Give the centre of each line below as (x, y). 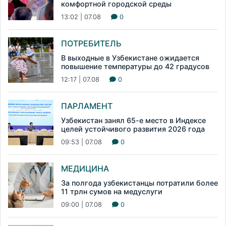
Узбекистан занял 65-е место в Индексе (133, 121)
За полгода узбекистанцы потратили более (139, 183)
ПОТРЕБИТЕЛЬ (91, 44)
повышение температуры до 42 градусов (135, 67)
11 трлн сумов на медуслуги (112, 192)
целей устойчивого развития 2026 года (133, 129)
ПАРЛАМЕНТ (87, 106)
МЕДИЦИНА (85, 169)
